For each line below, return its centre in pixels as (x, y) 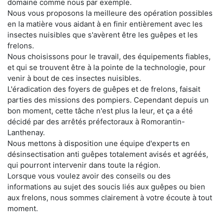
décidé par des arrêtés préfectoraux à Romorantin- (96, 121)
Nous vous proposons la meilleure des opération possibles (110, 13)
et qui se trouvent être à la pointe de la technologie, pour (107, 67)
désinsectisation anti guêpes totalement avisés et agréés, (108, 154)
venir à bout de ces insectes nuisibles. (74, 78)
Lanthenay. (26, 132)
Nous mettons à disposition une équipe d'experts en (99, 143)
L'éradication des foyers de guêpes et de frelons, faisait (104, 89)
